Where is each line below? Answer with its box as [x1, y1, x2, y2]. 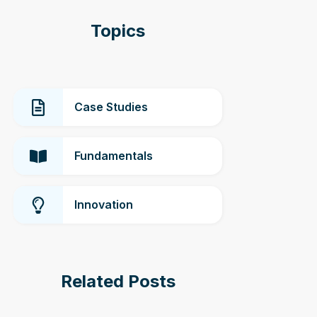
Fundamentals [74, 149, 154, 163]
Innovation [74, 197, 134, 212]
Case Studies [74, 100, 149, 114]
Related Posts [60, 271, 175, 292]
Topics [91, 21, 146, 41]
